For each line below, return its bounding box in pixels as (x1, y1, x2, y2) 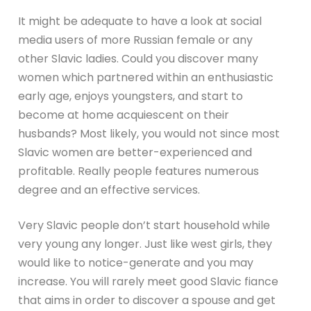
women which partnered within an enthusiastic (18, 69, 274, 85)
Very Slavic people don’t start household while (18, 217, 271, 233)
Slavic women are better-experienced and (18, 144, 253, 160)
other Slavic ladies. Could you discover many (18, 50, 259, 67)
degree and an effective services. (18, 181, 201, 198)
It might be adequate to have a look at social (18, 12, 262, 29)
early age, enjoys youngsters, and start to (18, 87, 244, 104)
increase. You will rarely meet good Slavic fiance (18, 273, 279, 289)
